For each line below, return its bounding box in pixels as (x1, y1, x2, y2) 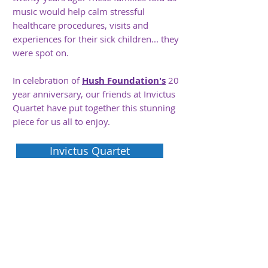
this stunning (120, 102, 175, 114)
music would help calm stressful (13, 5, 145, 17)
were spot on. (13, 47, 69, 59)
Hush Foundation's (82, 74, 166, 87)
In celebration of (13, 74, 82, 86)
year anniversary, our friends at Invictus (13, 88, 175, 100)
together (85, 102, 120, 114)
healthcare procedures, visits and (13, 19, 148, 31)
